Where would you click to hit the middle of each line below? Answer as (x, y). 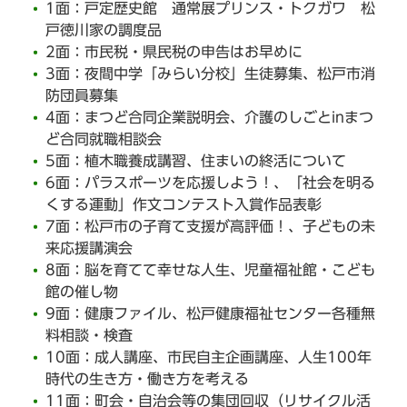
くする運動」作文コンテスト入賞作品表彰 (184, 205)
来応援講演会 (89, 248)
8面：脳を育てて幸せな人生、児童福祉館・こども (210, 270)
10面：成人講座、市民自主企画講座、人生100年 (208, 357)
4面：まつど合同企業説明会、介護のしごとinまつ (209, 118)
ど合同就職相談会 (104, 139)
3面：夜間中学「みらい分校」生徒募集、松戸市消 (210, 74)
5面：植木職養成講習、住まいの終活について (196, 161)
